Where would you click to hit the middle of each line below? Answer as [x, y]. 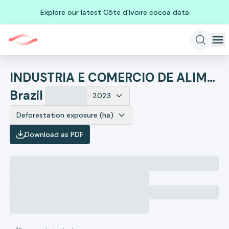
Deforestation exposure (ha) [65, 115]
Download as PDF [54, 134]
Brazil [27, 95]
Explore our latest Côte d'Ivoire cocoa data [114, 12]
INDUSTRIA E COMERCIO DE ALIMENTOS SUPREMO [211, 77]
